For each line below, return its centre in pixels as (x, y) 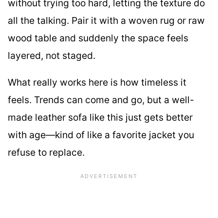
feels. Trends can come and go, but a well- (101, 100)
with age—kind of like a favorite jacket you (101, 135)
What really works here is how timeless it (97, 82)
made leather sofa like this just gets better (100, 118)
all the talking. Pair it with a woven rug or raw (106, 20)
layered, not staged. (52, 55)
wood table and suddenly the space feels (98, 38)
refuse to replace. (46, 153)
